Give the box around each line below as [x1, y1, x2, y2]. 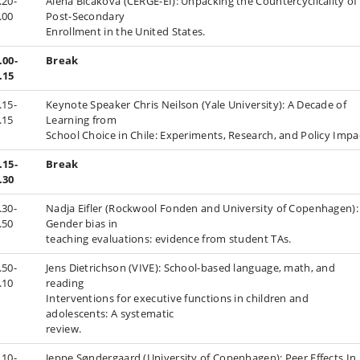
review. [46, 321, 82, 336]
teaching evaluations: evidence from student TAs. [46, 231, 292, 246]
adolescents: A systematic [46, 306, 174, 321]
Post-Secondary [46, 9, 125, 23]
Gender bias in [46, 216, 118, 231]
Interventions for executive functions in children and [46, 291, 309, 305]
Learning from [46, 112, 117, 127]
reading [46, 276, 84, 290]
